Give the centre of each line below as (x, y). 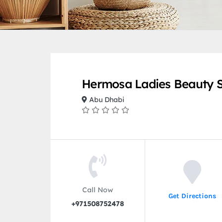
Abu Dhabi (106, 100)
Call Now (98, 190)
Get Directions (192, 196)
